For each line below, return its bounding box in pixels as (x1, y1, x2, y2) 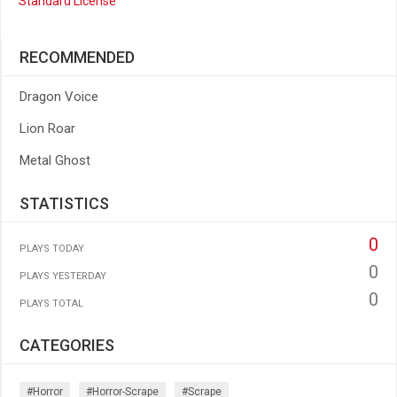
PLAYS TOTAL (19, 298, 83, 309)
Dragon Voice (19, 89, 98, 105)
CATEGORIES (19, 336, 114, 354)
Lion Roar (19, 121, 75, 136)
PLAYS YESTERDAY (19, 270, 106, 282)
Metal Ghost (19, 152, 90, 168)
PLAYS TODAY (19, 243, 84, 254)
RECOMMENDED (19, 48, 135, 66)
